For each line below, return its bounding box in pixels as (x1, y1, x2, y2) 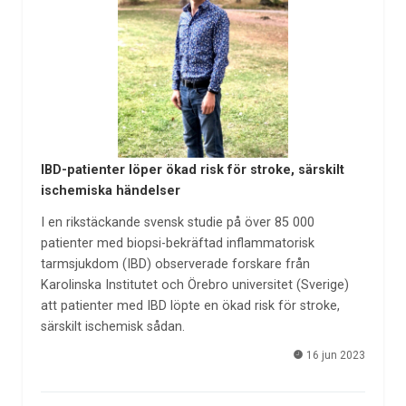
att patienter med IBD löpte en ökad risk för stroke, (40, 297, 340, 314)
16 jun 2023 (304, 349, 366, 362)
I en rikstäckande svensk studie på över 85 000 (40, 214, 314, 230)
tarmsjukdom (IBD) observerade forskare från (40, 256, 310, 272)
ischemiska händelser (40, 183, 180, 199)
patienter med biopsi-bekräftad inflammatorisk (40, 235, 314, 251)
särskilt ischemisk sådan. (40, 318, 185, 334)
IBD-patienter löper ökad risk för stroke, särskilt (40, 162, 344, 179)
